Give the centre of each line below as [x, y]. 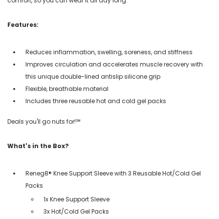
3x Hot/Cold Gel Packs [77, 211]
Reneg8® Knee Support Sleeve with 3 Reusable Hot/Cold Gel [113, 173]
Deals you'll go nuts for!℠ [44, 121]
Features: [23, 24]
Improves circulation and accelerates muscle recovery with [114, 64]
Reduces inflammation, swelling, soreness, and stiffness [109, 52]
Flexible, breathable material [67, 88]
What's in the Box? [38, 146]
